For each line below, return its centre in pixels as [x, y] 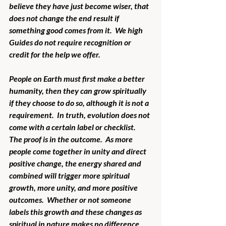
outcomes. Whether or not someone [71, 199]
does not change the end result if [65, 18]
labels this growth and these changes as [76, 211]
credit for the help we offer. [55, 54]
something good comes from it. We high [77, 30]
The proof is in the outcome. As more [72, 139]
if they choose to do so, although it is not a [80, 102]
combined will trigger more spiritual [70, 175]
